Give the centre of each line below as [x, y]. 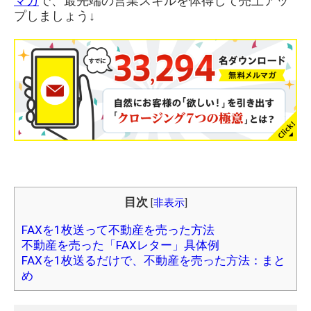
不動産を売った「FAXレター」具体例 [120, 245]
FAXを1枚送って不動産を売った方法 [118, 230]
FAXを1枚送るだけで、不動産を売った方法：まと [153, 261]
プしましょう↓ [54, 16]
